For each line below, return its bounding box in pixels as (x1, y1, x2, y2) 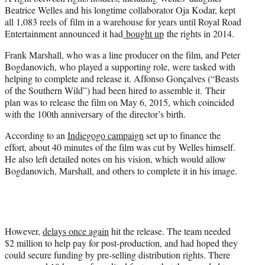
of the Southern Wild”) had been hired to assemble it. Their (5, 84, 225, 97)
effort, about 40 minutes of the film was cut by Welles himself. (5, 141, 235, 154)
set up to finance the (144, 129, 221, 142)
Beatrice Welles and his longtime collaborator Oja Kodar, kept (5, 4, 235, 17)
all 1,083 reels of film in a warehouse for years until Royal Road (5, 15, 241, 28)
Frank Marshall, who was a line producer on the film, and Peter (5, 49, 240, 62)
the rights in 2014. (164, 27, 234, 40)
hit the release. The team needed (109, 225, 231, 238)
